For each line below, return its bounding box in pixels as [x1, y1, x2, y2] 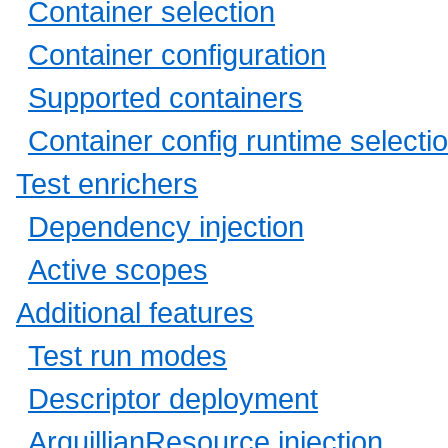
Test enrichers [16, 167, 198, 201]
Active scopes [28, 253, 208, 287]
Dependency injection [28, 210, 304, 244]
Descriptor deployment [28, 382, 318, 416]
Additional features [16, 296, 254, 330]
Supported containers [28, 81, 303, 115]
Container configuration [28, 38, 326, 72]
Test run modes [28, 339, 227, 373]
